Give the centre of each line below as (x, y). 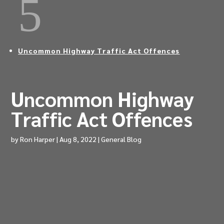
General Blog (121, 139)
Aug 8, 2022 (78, 139)
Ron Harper (38, 139)
